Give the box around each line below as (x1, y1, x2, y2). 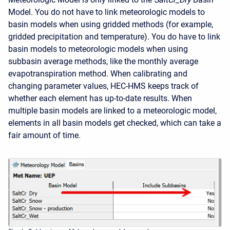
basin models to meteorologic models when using (8, 44, 188, 54)
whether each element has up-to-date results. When (8, 93, 192, 103)
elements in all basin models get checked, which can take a (8, 118, 221, 128)
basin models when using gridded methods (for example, (8, 20, 213, 29)
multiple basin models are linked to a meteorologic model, (8, 106, 217, 116)
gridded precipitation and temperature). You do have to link (8, 32, 220, 42)
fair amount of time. (8, 130, 81, 140)
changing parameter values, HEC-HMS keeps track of (8, 81, 199, 91)
